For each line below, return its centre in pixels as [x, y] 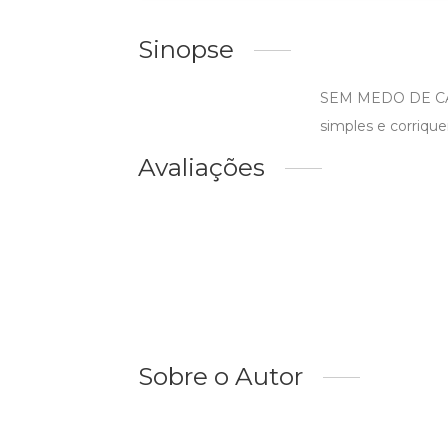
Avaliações [201, 167]
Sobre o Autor [220, 376]
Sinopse [186, 49]
